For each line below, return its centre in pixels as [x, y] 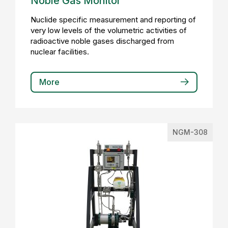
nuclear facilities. [60, 52]
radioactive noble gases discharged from [102, 41]
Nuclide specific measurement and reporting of [113, 20]
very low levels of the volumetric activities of [109, 30]
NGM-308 [190, 132]
